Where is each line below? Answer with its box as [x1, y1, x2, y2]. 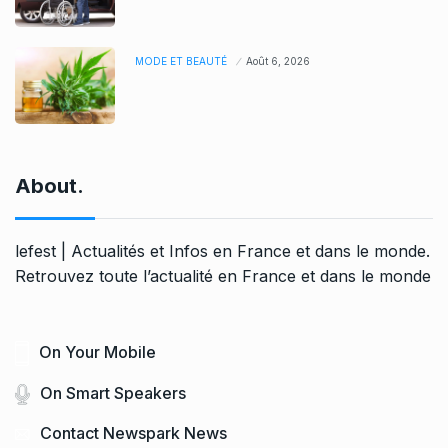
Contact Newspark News [40, 422, 227, 443]
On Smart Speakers [40, 382, 186, 403]
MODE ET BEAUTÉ [135, 55, 227, 68]
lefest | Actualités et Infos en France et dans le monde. [15, 241, 430, 262]
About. [15, 174, 84, 199]
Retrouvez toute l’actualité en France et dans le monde [15, 266, 431, 287]
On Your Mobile [39, 341, 156, 362]
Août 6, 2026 [246, 55, 310, 68]
